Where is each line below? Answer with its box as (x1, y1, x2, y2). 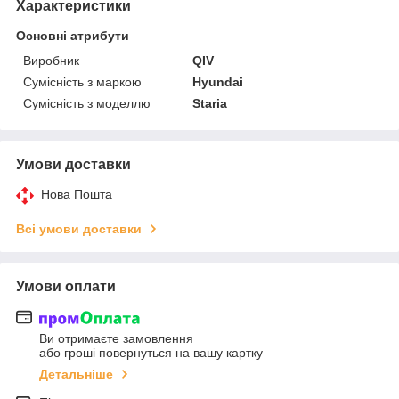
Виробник (23, 53, 79, 69)
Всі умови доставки (16, 222, 142, 237)
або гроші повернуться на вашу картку (39, 345, 263, 360)
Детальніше (39, 366, 113, 381)
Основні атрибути (16, 28, 129, 44)
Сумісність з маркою (23, 75, 142, 90)
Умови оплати (16, 279, 116, 295)
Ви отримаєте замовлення (39, 330, 193, 346)
